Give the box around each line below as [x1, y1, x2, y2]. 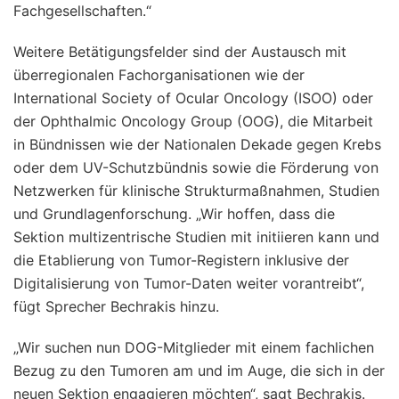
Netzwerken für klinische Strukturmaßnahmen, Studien [13, 181, 379, 199]
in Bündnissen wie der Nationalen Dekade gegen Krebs [13, 134, 381, 153]
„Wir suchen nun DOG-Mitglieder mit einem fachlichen [13, 338, 374, 356]
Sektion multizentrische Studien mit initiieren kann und [13, 227, 379, 246]
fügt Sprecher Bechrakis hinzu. [13, 297, 219, 315]
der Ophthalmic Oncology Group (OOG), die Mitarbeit [13, 111, 373, 130]
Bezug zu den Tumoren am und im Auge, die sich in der [13, 361, 385, 379]
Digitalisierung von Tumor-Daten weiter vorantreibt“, [13, 273, 364, 292]
